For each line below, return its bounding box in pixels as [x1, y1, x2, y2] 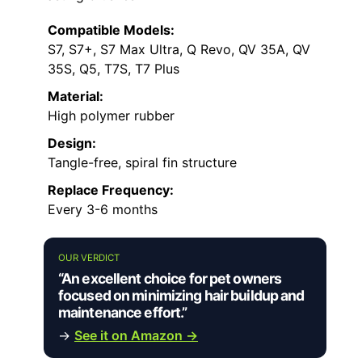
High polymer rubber [48, 107, 175, 124]
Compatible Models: [48, 22, 175, 39]
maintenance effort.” [58, 304, 187, 322]
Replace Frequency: [48, 182, 174, 199]
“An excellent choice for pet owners [58, 270, 282, 288]
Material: [48, 88, 103, 105]
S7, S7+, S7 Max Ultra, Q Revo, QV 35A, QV [48, 41, 310, 58]
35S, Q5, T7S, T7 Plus [48, 61, 179, 78]
